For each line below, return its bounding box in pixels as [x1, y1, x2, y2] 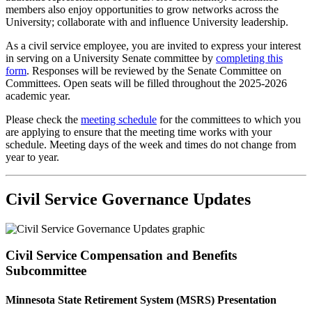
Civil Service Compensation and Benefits [6, 248, 237, 263]
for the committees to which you [157, 113, 301, 125]
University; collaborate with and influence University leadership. [6, 15, 288, 28]
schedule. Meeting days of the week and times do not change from [6, 138, 296, 150]
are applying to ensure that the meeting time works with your [6, 125, 272, 138]
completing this [216, 52, 283, 64]
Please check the [6, 113, 81, 125]
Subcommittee [6, 263, 86, 279]
